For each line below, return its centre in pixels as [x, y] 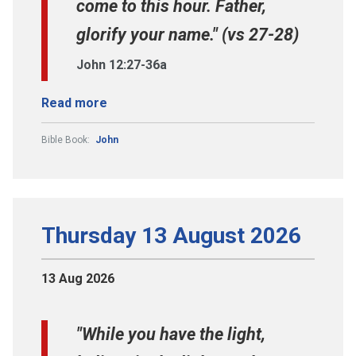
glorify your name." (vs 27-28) [188, 35]
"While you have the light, [171, 335]
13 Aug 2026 [78, 279]
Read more [74, 103]
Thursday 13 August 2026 [171, 236]
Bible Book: [67, 140]
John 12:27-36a [122, 65]
